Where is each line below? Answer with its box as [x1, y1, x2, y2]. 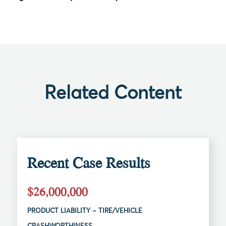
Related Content [44, 81, 182, 104]
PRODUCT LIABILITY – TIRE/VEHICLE [27, 206, 143, 215]
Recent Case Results [27, 151, 151, 174]
